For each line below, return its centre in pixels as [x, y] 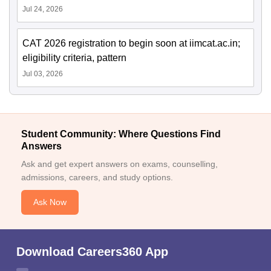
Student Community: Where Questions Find [121, 134]
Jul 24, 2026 [43, 9]
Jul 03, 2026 [43, 73]
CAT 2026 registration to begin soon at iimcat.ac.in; [131, 43]
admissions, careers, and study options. [97, 177]
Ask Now [50, 202]
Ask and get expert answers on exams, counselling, [119, 164]
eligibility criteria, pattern [74, 57]
